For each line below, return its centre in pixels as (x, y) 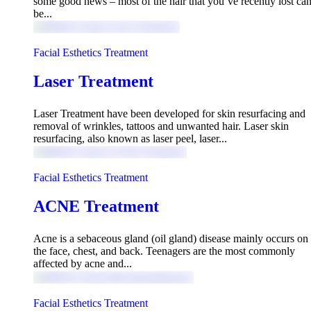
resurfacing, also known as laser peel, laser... (130, 138)
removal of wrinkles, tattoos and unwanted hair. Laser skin (161, 126)
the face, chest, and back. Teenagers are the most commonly (164, 251)
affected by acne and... (83, 264)
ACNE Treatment (96, 207)
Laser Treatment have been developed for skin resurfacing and (169, 113)
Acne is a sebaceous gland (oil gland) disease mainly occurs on (171, 239)
